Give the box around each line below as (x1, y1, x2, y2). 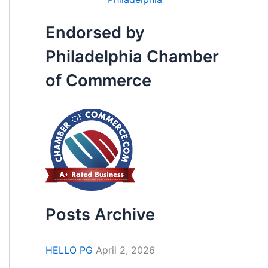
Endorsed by (45, 22, 145, 42)
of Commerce (45, 70, 151, 90)
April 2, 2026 (96, 244, 155, 257)
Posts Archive (45, 204, 155, 224)
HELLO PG (45, 244, 93, 257)
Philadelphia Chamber (45, 46, 219, 66)
